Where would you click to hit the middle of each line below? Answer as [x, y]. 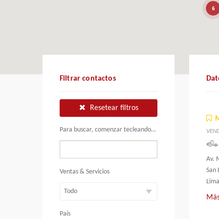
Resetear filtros [113, 108]
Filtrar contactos [88, 79]
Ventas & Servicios [85, 172]
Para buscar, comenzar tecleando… [108, 130]
